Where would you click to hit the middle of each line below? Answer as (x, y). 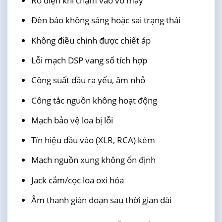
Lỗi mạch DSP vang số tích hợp (89, 60)
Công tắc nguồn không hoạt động (94, 100)
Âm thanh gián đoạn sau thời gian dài (101, 200)
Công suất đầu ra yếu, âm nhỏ (88, 80)
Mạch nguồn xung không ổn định (93, 160)
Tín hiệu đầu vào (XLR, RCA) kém (93, 140)
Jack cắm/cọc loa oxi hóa (77, 180)
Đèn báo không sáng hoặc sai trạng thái (106, 20)
